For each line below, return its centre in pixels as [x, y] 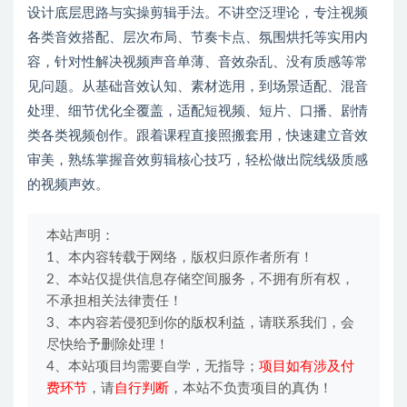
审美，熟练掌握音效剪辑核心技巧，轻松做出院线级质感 [198, 160]
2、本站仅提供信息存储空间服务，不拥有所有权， [200, 279]
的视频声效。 [68, 184]
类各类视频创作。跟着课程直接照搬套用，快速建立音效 [198, 135]
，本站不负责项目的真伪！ [251, 388]
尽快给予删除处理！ [108, 344]
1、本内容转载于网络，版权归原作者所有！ [180, 257]
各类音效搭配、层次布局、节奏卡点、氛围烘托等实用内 [198, 37]
